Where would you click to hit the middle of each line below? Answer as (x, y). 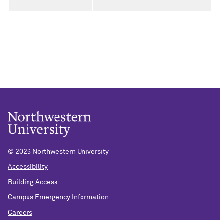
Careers (20, 212)
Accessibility (28, 167)
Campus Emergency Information (58, 197)
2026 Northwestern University (62, 152)
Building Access (33, 182)
